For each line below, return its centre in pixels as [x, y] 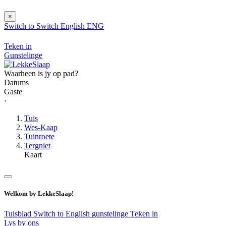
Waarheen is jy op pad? [41, 74]
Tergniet [37, 146]
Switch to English [63, 213]
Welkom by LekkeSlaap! [39, 194]
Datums [16, 83]
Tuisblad [19, 213]
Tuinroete [39, 137]
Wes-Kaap [41, 128]
